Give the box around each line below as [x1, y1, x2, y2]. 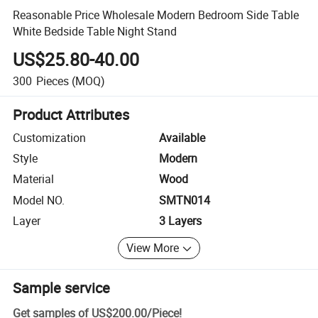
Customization [13, 129, 87, 146]
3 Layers [159, 213, 202, 229]
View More [126, 240, 180, 256]
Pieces [35, 72, 69, 89]
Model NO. [13, 192, 65, 208]
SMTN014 [159, 192, 210, 208]
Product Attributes [13, 104, 130, 124]
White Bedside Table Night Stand [13, 23, 177, 39]
